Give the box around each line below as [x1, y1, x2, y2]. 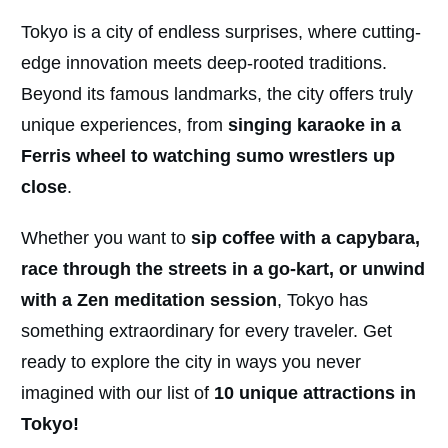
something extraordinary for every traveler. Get [21, 321, 392, 342]
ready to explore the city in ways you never [21, 352, 361, 373]
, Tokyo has [277, 290, 368, 311]
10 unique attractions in [214, 383, 416, 404]
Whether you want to [21, 228, 191, 249]
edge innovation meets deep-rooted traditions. [21, 53, 387, 74]
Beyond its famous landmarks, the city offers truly [21, 84, 413, 105]
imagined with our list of [21, 383, 214, 404]
